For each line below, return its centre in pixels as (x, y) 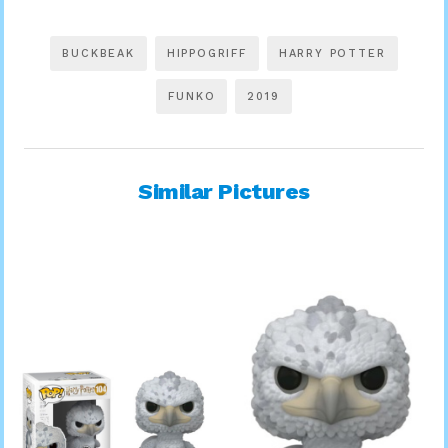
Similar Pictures (224, 191)
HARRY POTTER (332, 53)
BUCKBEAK (98, 53)
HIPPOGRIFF (206, 53)
